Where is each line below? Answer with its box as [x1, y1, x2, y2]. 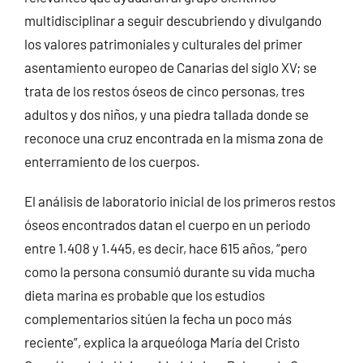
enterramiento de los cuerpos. [23, 152, 200, 169]
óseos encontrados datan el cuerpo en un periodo [23, 216, 310, 233]
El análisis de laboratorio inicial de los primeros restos [23, 192, 335, 209]
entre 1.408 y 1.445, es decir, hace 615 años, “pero [23, 239, 307, 256]
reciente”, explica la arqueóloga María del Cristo [23, 333, 300, 350]
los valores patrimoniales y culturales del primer [23, 35, 302, 52]
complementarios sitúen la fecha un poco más [23, 310, 292, 327]
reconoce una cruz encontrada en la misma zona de [23, 129, 323, 146]
